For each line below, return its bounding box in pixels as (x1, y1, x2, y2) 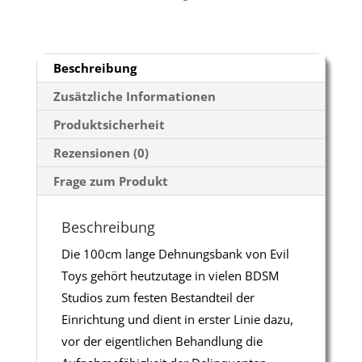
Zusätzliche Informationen (53, 87, 216, 104)
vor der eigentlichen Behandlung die (61, 332, 263, 349)
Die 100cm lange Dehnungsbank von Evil (61, 245, 289, 262)
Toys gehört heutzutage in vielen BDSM (61, 267, 279, 284)
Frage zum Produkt (53, 172, 168, 189)
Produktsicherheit (53, 116, 165, 133)
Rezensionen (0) (53, 144, 149, 161)
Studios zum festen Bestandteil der (61, 288, 255, 305)
